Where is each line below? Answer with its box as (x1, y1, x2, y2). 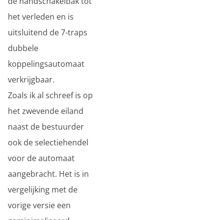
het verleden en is (8, 11, 74, 22)
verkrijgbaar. (8, 74, 55, 85)
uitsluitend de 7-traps (8, 27, 87, 38)
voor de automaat (8, 153, 75, 164)
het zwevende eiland (8, 106, 83, 116)
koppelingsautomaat (8, 58, 84, 69)
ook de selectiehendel (8, 137, 88, 148)
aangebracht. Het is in (8, 168, 89, 179)
